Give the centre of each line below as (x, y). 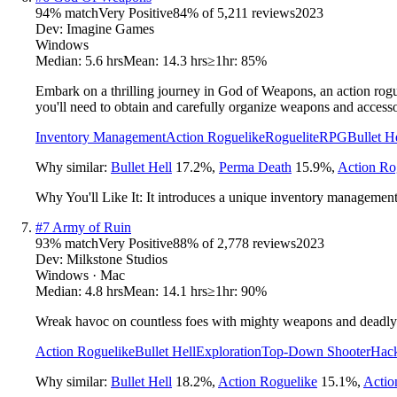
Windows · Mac (80, 275)
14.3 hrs (185, 60)
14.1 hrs (185, 291)
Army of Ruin (92, 227)
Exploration (229, 351)
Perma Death (255, 167)
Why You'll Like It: (91, 197)
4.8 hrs (104, 291)
